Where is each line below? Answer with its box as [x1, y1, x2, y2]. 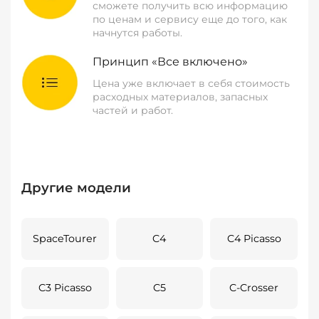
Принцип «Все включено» [93, 55, 248, 68]
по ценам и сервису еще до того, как [93, 13, 287, 26]
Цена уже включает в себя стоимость [93, 77, 290, 90]
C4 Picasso [226, 232, 281, 245]
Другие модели [21, 179, 131, 196]
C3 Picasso [38, 281, 92, 294]
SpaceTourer [33, 232, 98, 245]
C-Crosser [229, 281, 279, 294]
